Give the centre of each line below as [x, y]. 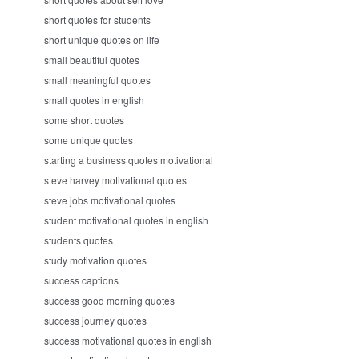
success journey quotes [95, 320]
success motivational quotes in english [128, 340]
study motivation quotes [95, 260]
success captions [81, 280]
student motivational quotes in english [126, 220]
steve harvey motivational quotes [115, 180]
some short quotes [84, 120]
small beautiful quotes [92, 60]
